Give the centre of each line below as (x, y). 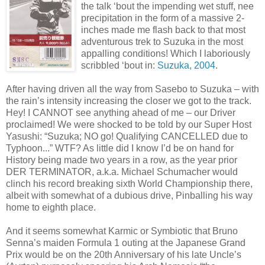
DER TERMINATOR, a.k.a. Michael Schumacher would (122, 172)
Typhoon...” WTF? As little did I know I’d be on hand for (120, 148)
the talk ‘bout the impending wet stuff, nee (167, 7)
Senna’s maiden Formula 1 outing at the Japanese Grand (126, 243)
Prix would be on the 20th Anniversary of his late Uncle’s (124, 255)
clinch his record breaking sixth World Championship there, (129, 184)
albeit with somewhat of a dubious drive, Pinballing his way (129, 196)
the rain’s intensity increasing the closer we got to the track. (129, 101)
